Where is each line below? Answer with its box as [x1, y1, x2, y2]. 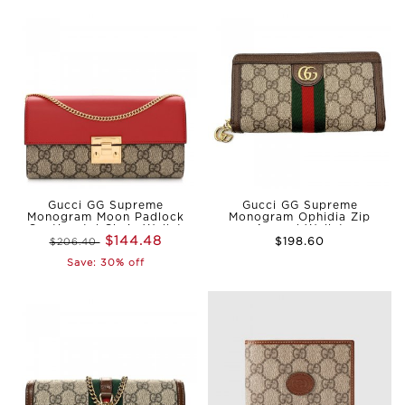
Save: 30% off [66, 256, 145, 268]
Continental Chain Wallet [28, 223, 183, 234]
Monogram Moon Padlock [26, 212, 184, 222]
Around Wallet [255, 223, 344, 234]
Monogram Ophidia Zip [229, 212, 371, 222]
